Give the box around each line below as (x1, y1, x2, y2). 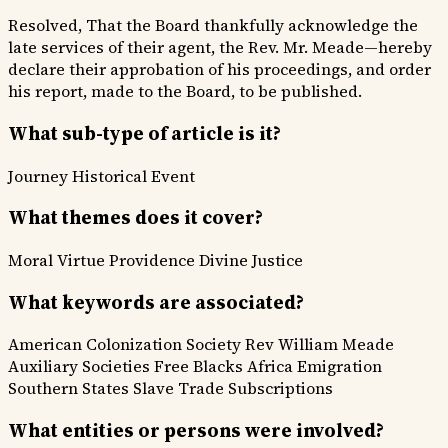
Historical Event (72, 164, 195, 187)
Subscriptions (228, 377, 333, 400)
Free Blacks (154, 355, 243, 378)
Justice (252, 248, 303, 271)
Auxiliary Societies (8, 355, 150, 378)
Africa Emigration (247, 355, 382, 378)
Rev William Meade (245, 333, 394, 356)
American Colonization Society (8, 333, 241, 356)
